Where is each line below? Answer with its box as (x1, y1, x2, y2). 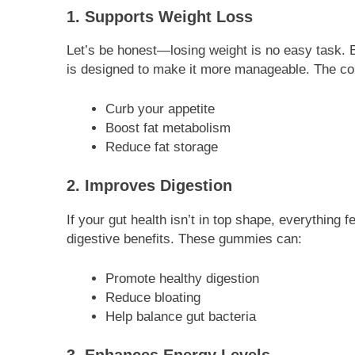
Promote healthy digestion (105, 270, 259, 286)
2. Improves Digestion (67, 177, 232, 195)
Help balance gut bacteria (105, 308, 256, 324)
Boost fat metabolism (105, 120, 231, 136)
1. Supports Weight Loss (67, 7, 253, 25)
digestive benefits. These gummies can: (67, 231, 302, 247)
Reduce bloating (105, 289, 200, 305)
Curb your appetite (105, 101, 215, 116)
